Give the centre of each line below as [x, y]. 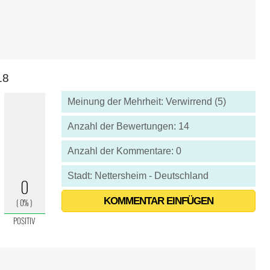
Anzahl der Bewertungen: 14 [128, 126]
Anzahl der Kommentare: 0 [124, 151]
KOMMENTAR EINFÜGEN [158, 201]
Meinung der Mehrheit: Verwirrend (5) [146, 102]
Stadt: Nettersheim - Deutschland [138, 176]
